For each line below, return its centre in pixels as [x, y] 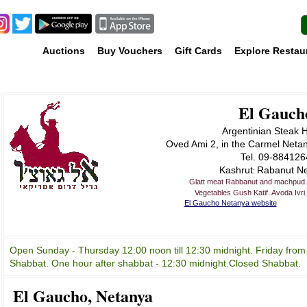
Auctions [64, 51]
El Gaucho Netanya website [230, 203]
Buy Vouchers [130, 51]
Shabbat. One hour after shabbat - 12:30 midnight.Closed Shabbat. [155, 263]
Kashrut [236, 170]
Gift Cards [198, 51]
